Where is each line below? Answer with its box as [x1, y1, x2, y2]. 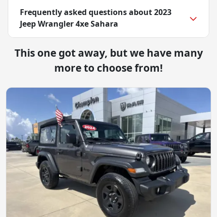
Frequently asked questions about [20, 6, 154, 17]
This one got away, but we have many [14, 46, 203, 60]
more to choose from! [54, 61, 163, 75]
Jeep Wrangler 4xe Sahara [20, 18, 118, 29]
